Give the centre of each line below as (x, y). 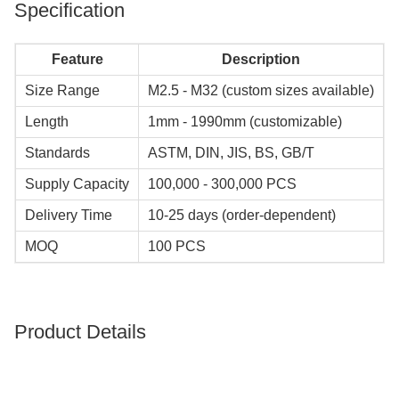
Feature (77, 60)
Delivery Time (69, 216)
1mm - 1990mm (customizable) (245, 122)
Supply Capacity (77, 184)
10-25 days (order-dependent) (242, 216)
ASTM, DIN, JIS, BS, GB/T (231, 153)
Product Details (80, 332)
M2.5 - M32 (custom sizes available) (261, 91)
